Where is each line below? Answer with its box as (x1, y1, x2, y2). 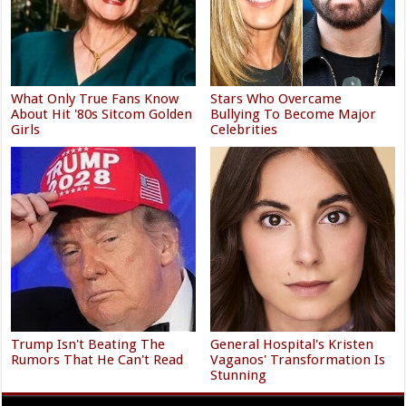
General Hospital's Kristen (210, 335, 374, 353)
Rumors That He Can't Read (11, 351, 184, 368)
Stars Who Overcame (210, 91, 343, 108)
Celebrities (210, 121, 278, 139)
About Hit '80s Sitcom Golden (11, 106, 193, 123)
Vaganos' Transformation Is (210, 351, 386, 368)
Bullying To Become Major (210, 106, 377, 123)
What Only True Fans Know (11, 91, 179, 108)
